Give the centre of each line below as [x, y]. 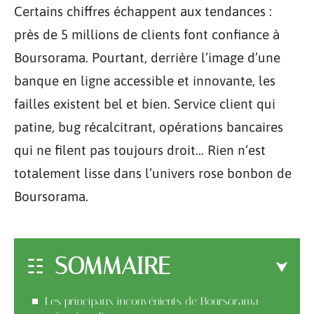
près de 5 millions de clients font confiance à [147, 34]
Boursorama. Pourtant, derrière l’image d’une [147, 57]
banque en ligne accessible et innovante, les [145, 81]
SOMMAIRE [112, 266]
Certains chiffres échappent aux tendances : [143, 11]
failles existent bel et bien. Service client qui [145, 104]
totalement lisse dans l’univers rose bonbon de [153, 173]
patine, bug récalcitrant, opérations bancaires [149, 127]
